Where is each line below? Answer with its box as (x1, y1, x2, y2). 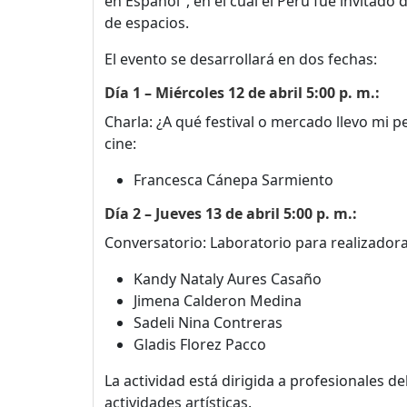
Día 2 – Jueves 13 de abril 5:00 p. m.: (104, 203, 357, 224)
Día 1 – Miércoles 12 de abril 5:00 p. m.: (104, 83, 380, 104)
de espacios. (104, 13, 189, 34)
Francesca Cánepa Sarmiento (134, 170, 333, 191)
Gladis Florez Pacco (134, 334, 266, 355)
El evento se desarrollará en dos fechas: (104, 49, 377, 70)
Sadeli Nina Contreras (134, 313, 283, 333)
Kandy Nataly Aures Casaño (134, 269, 322, 290)
